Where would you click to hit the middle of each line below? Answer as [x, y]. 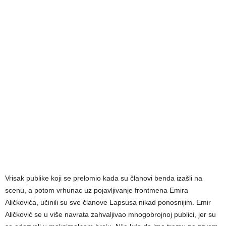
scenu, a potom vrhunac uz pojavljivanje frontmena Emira [97, 190]
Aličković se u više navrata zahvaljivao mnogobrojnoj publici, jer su [110, 214]
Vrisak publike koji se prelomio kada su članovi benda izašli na [104, 178]
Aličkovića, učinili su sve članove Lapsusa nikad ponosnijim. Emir [108, 202]
